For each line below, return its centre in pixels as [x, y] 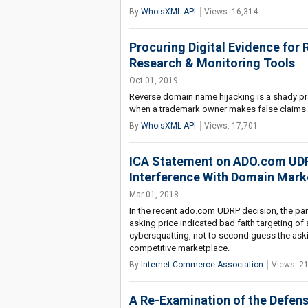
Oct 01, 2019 [153, 80]
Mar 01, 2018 [154, 195]
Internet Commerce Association [202, 265]
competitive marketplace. [179, 248]
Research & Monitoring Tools [212, 63]
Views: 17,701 [231, 126]
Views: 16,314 [231, 12]
